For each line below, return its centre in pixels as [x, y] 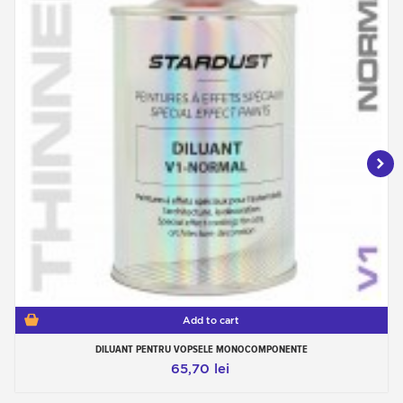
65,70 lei [200, 369]
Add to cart [210, 321]
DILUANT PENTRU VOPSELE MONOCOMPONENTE [201, 349]
